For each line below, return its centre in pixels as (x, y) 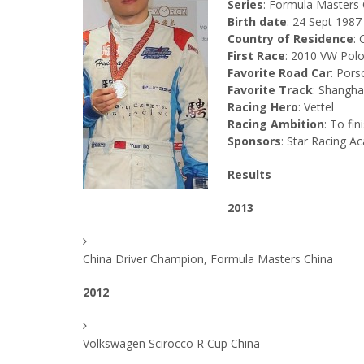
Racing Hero (263, 107)
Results (249, 174)
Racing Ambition (276, 124)
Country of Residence (290, 39)
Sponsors (254, 141)
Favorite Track (270, 90)
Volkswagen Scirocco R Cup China (171, 343)
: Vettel (316, 107)
